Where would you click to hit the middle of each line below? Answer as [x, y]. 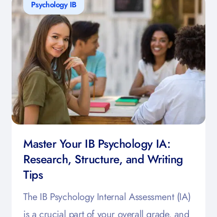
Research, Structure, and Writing [103, 159]
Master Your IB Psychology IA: [97, 143]
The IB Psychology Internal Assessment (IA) [107, 197]
